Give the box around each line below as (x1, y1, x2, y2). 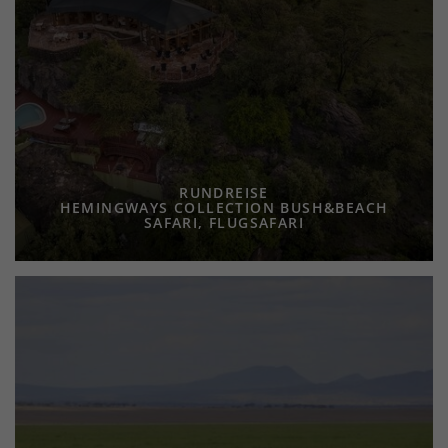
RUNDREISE (179, 183, 269, 203)
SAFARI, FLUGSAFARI (143, 213, 305, 233)
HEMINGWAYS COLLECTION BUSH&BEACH (59, 198, 389, 218)
